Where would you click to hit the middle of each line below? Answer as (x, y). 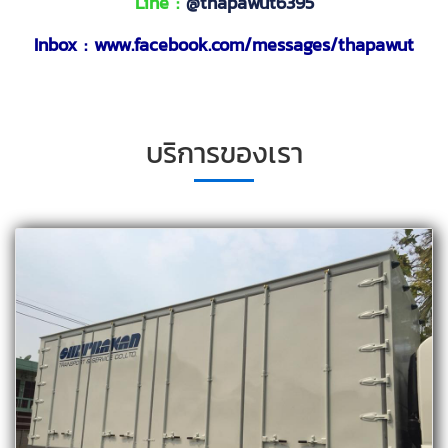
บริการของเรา (224, 152)
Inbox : (64, 44)
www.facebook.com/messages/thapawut (254, 44)
